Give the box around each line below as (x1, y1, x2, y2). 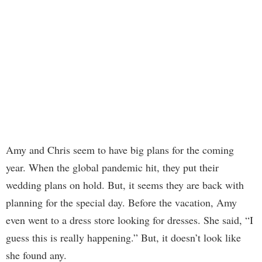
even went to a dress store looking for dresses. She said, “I (6, 213, 253, 227)
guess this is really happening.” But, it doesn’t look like (6, 230, 241, 245)
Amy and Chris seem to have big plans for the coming (6, 143, 234, 157)
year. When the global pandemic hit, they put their (6, 160, 219, 175)
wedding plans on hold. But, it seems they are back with (6, 178, 244, 192)
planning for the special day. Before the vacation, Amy (6, 195, 237, 210)
